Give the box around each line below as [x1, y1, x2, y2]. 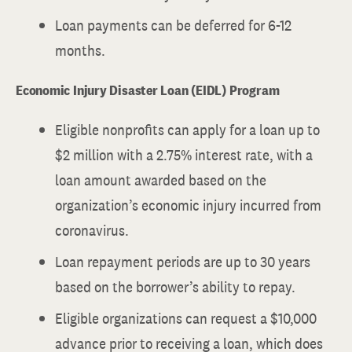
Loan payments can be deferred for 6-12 [55, 15, 291, 35]
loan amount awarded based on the [55, 170, 266, 190]
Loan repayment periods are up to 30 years [55, 251, 310, 272]
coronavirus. [55, 220, 129, 240]
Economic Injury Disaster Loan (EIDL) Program [16, 81, 280, 99]
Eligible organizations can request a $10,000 [55, 308, 317, 328]
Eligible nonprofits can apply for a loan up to [55, 119, 320, 140]
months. [55, 40, 105, 60]
